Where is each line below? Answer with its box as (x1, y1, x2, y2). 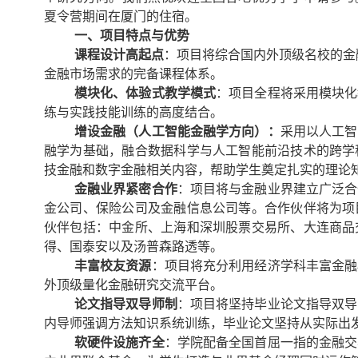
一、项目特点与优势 (74, 28, 189, 42)
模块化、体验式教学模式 (74, 86, 217, 100)
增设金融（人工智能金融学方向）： (74, 124, 280, 138)
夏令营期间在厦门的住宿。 (44, 9, 197, 23)
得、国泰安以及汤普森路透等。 (44, 239, 223, 253)
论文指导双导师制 (74, 296, 177, 311)
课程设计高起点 (74, 47, 164, 62)
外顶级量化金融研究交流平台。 (44, 277, 223, 292)
